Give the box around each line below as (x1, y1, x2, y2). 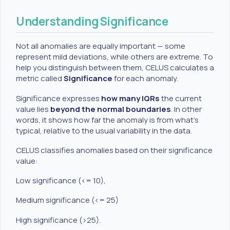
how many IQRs (101, 92, 160, 104)
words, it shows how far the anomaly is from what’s (16, 114, 199, 125)
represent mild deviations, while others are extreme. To (16, 51, 213, 63)
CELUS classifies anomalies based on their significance (16, 144, 213, 156)
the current (160, 92, 202, 104)
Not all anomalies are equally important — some (16, 41, 185, 52)
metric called (16, 73, 64, 84)
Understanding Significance (16, 13, 168, 29)
